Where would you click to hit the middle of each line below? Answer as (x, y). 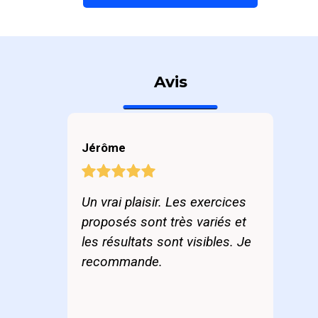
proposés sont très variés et (164, 222)
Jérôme (104, 148)
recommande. (122, 262)
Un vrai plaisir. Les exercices (164, 202)
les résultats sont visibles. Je (166, 242)
